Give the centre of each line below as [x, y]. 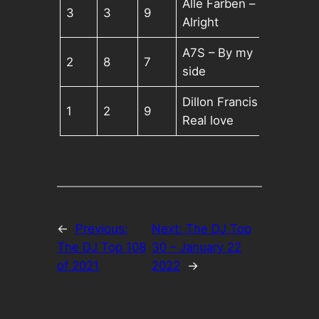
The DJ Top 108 [101, 247]
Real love [208, 121]
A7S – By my [218, 53]
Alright [201, 22]
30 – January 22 [197, 247]
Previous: [101, 229]
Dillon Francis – [225, 102]
